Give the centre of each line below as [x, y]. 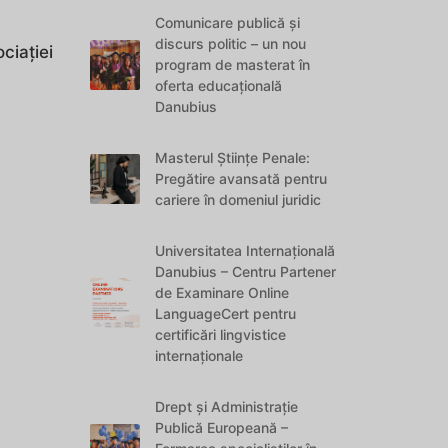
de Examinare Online [222, 292]
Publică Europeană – [222, 427]
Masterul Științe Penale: [233, 157]
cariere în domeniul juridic [238, 199]
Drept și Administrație [227, 406]
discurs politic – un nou [231, 43]
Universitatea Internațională [245, 250]
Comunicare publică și [228, 22]
